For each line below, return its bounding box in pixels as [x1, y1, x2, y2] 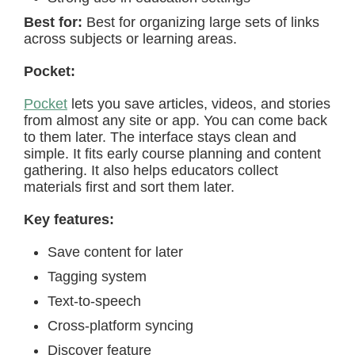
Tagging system [48, 269, 147, 284]
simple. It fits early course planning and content [24, 146, 321, 162]
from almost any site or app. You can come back [24, 113, 327, 128]
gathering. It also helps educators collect [24, 162, 278, 178]
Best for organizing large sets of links [86, 14, 319, 30]
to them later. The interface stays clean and [24, 129, 296, 145]
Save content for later [48, 244, 183, 260]
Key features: [24, 212, 114, 227]
